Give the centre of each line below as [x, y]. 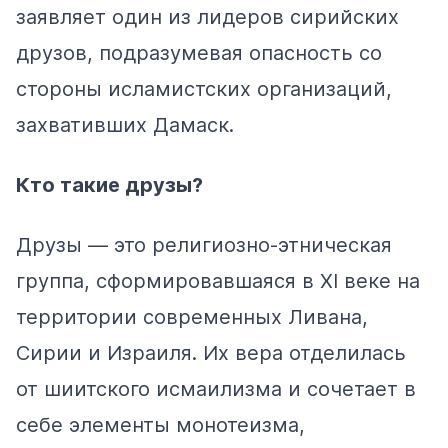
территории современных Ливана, [192, 316]
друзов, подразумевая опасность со [199, 52]
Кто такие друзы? [109, 184]
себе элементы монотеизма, [160, 424]
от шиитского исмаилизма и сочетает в [216, 388]
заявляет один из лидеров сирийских [207, 16]
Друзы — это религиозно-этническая [204, 244]
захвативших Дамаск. [125, 124]
